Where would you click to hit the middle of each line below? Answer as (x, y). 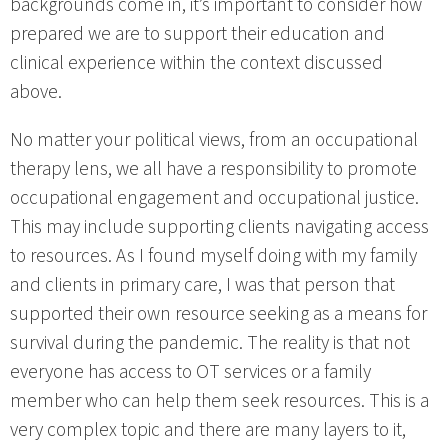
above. (36, 91)
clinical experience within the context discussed (196, 62)
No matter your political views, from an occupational (214, 139)
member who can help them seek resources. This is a (219, 400)
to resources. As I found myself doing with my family (213, 255)
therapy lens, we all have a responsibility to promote (213, 168)
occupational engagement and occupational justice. (214, 197)
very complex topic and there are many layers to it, (208, 429)
